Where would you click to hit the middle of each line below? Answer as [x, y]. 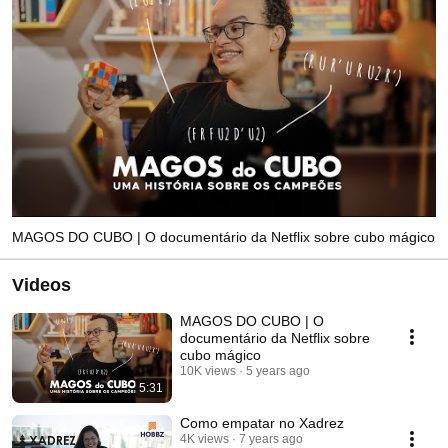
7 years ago [271, 438]
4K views [204, 438]
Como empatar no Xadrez [262, 422]
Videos [41, 284]
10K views [208, 370]
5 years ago [278, 370]
